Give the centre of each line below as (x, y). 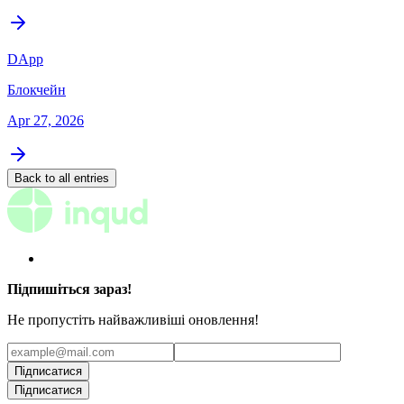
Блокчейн (37, 89)
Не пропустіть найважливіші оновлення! (133, 319)
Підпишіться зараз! (69, 289)
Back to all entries (62, 178)
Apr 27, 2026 (46, 120)
